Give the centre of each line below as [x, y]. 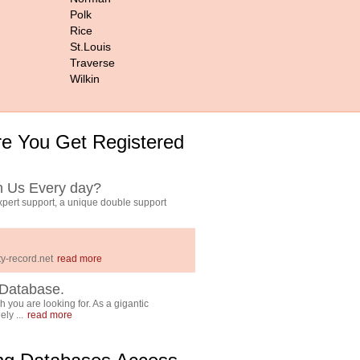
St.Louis [90, 47]
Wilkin [85, 79]
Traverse [92, 63]
